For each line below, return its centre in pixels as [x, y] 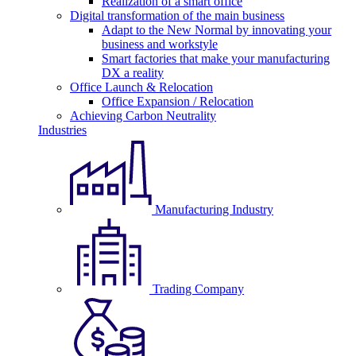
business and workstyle [160, 44]
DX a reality [133, 73]
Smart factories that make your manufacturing [216, 58]
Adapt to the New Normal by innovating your [217, 30]
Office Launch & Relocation [141, 87]
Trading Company [198, 289]
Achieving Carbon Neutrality [143, 116]
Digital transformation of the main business [177, 15]
